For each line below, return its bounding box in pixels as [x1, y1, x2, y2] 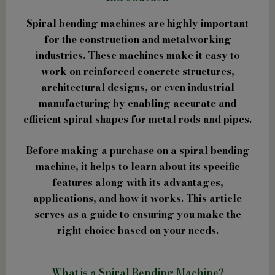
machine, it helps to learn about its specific [35, 159, 240, 174]
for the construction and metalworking [44, 31, 231, 47]
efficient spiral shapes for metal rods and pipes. [23, 111, 252, 126]
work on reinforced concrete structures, [41, 63, 234, 79]
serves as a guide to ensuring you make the [34, 207, 241, 222]
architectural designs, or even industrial [41, 79, 234, 95]
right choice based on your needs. [56, 223, 219, 238]
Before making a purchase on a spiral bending [25, 143, 250, 158]
